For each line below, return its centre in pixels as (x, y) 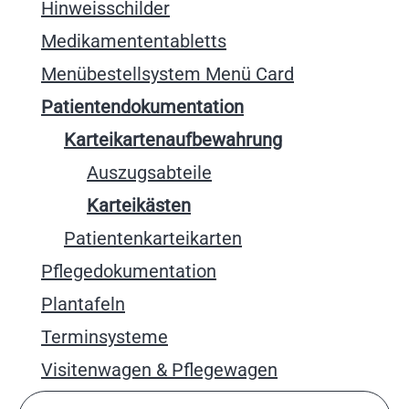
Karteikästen (139, 205)
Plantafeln (83, 304)
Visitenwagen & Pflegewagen (159, 370)
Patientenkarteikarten (153, 238)
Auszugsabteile (149, 173)
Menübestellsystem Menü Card (168, 74)
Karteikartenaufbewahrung (173, 140)
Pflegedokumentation (129, 271)
